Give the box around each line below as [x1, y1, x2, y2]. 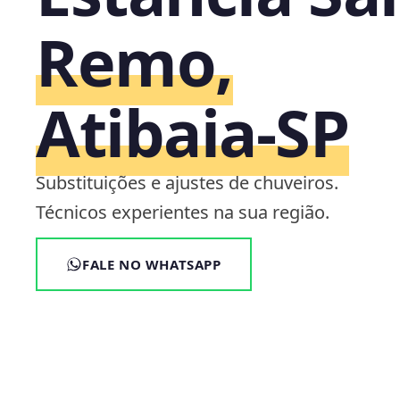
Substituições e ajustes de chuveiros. [36, 171, 338, 195]
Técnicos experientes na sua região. [36, 200, 329, 224]
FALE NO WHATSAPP [82, 255, 221, 273]
